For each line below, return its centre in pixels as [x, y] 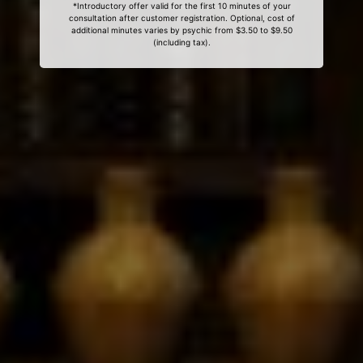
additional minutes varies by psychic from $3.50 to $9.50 [181, 30]
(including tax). [181, 42]
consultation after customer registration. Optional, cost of [181, 18]
